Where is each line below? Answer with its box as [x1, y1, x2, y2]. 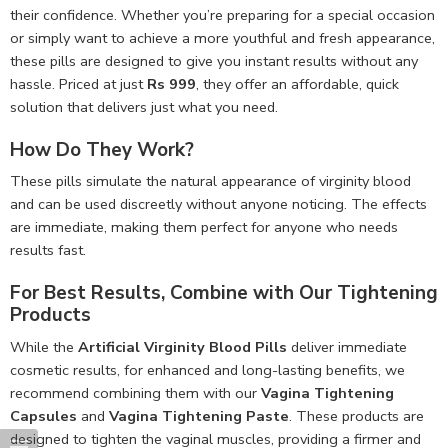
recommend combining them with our [10, 382, 261, 403]
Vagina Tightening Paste [109, 405, 289, 426]
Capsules [10, 405, 77, 426]
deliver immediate [287, 336, 407, 357]
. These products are [289, 405, 424, 426]
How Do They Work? [10, 136, 194, 163]
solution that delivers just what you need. [10, 96, 278, 117]
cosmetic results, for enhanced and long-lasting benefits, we [10, 359, 405, 380]
